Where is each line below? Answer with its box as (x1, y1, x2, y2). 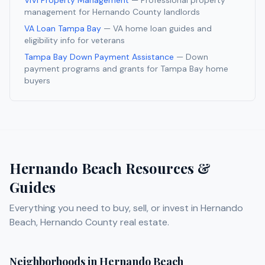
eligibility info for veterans (24, 35, 125, 46)
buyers (24, 75, 50, 86)
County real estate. (83, 216, 169, 229)
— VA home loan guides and (104, 23, 212, 34)
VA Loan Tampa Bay (24, 23, 101, 34)
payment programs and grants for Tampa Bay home (24, 63, 228, 75)
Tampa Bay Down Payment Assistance (24, 51, 174, 63)
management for (24, 7, 92, 18)
